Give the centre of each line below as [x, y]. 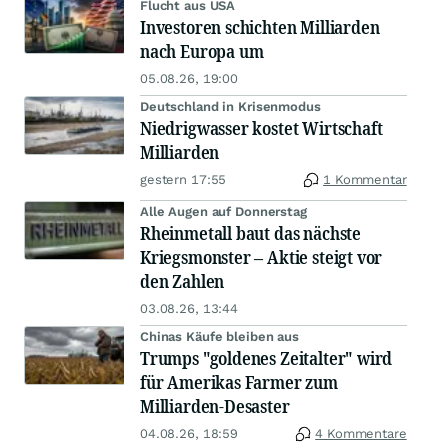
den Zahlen [182, 281]
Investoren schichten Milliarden [260, 27]
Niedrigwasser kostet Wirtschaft [261, 128]
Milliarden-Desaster [215, 406]
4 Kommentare [361, 434]
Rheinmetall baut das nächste [250, 233]
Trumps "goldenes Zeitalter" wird [266, 358]
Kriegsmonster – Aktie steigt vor [261, 257]
